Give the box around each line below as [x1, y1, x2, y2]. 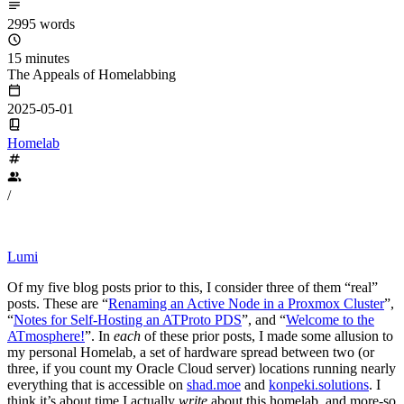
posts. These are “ [7, 295, 108, 311]
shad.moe [187, 376, 241, 392]
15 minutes [7, 50, 69, 66]
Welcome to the [286, 311, 374, 327]
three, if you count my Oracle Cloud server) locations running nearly [7, 360, 396, 376]
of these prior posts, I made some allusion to [141, 327, 393, 344]
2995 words [7, 15, 75, 32]
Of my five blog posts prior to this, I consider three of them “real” [7, 279, 378, 295]
